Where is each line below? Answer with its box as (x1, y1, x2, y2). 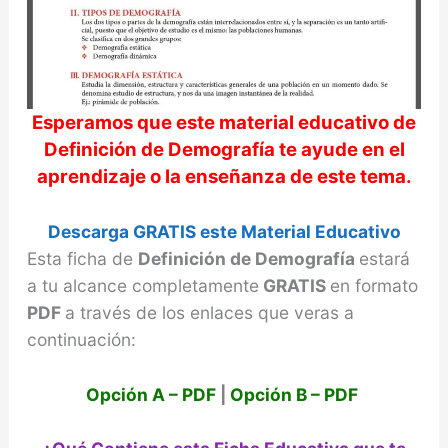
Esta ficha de (26, 248, 138, 270)
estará (358, 248, 410, 270)
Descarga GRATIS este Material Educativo (47, 221, 401, 243)
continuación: (26, 329, 136, 351)
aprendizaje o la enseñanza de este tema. (36, 165, 412, 189)
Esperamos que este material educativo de (32, 111, 416, 135)
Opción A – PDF (86, 383, 216, 405)
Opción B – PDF (230, 383, 358, 405)
